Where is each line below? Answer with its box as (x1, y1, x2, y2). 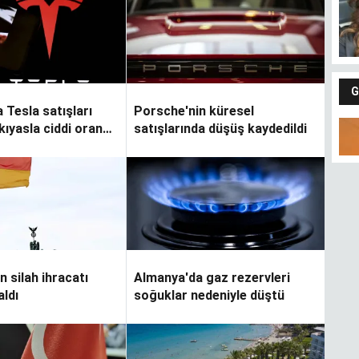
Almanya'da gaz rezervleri (133, 270, 290, 286)
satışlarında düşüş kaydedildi (133, 121, 307, 137)
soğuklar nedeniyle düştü (133, 288, 284, 304)
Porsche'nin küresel (133, 103, 254, 119)
